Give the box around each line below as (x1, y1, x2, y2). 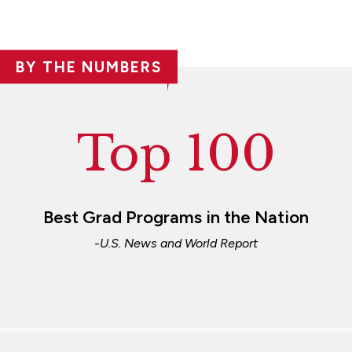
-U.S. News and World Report (94, 235, 258, 251)
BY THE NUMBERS (16, 57, 162, 76)
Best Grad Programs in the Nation (43, 206, 309, 228)
